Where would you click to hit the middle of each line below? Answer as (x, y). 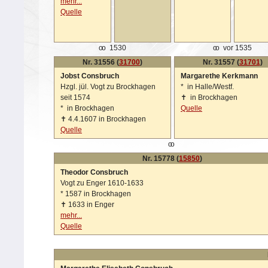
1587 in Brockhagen (97, 194)
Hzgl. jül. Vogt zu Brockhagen (108, 87)
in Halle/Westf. (209, 87)
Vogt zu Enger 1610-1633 (102, 183)
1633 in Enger (91, 205)
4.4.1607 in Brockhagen (107, 119)
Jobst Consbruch (90, 76)
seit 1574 (75, 98)
